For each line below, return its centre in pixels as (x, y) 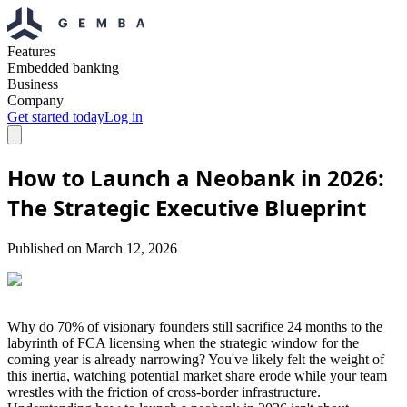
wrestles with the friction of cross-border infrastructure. (164, 392)
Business (33, 84)
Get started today (56, 117)
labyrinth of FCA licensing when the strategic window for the (183, 342)
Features (31, 51)
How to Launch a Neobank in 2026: (196, 177)
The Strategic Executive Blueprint (187, 207)
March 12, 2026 (131, 248)
